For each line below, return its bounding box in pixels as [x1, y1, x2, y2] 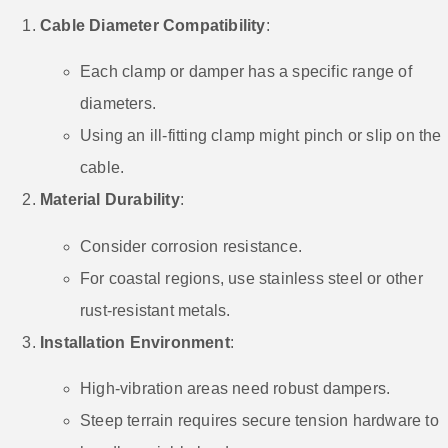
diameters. [80, 95, 156, 113]
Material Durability [40, 191, 180, 209]
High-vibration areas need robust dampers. [80, 380, 391, 398]
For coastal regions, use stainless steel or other [80, 269, 423, 287]
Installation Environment [40, 333, 230, 351]
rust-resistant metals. [80, 301, 231, 319]
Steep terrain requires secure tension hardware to [80, 412, 439, 430]
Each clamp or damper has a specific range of [80, 63, 412, 81]
